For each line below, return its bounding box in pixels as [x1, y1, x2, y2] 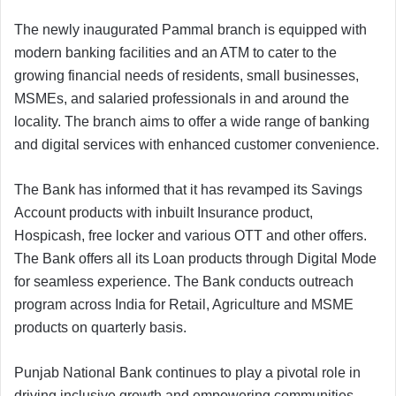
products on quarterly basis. [14, 319, 187, 335]
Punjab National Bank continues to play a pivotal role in [14, 364, 361, 380]
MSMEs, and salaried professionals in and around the [14, 90, 349, 106]
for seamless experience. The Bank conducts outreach [14, 273, 354, 289]
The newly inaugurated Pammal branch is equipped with [14, 21, 367, 37]
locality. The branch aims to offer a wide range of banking [14, 113, 369, 129]
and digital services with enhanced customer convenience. [14, 136, 379, 152]
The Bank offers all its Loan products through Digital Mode [14, 250, 377, 266]
